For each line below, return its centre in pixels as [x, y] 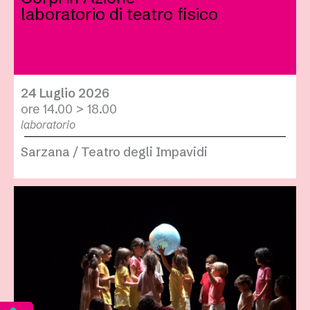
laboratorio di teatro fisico [119, 15]
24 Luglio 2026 [65, 93]
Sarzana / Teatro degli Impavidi [114, 152]
